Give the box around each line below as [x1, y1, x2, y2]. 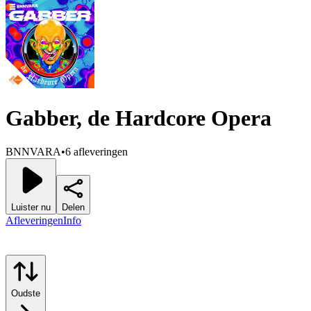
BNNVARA [6, 146, 61, 158]
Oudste [11, 288, 40, 299]
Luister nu [11, 202, 51, 213]
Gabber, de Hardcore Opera [6, 106, 271, 131]
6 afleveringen [65, 146, 128, 158]
